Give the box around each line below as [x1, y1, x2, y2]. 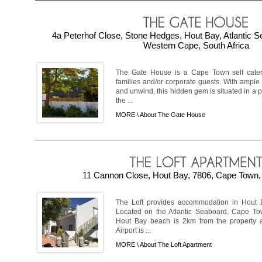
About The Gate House [140, 111, 205, 118]
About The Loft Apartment [140, 240, 212, 248]
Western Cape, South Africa [143, 40, 249, 50]
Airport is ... [116, 226, 151, 235]
